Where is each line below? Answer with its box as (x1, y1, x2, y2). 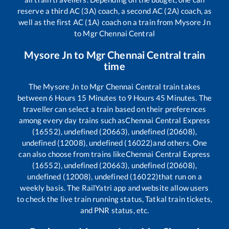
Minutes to (86, 93, 127, 102)
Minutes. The (165, 93, 212, 102)
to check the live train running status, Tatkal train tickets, (16, 194, 212, 203)
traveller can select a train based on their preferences (22, 104, 207, 113)
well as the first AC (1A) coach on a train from (18, 17, 175, 27)
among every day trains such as (18, 115, 126, 125)
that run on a (158, 171, 202, 181)
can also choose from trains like (18, 149, 126, 158)
